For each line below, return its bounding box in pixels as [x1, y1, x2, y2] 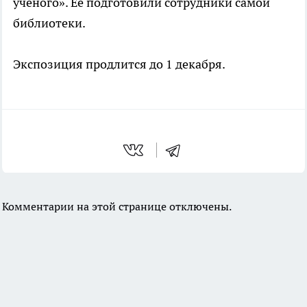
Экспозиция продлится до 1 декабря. [13, 56, 225, 72]
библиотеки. [13, 14, 86, 31]
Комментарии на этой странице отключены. [2, 199, 232, 213]
